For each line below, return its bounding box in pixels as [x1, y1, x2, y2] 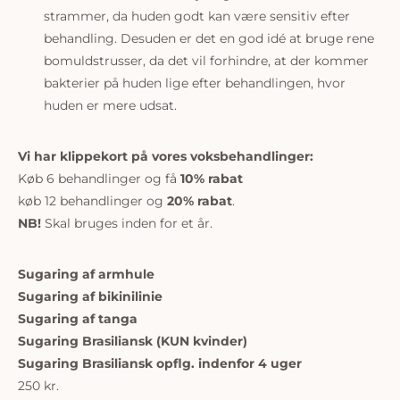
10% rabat [180, 171, 243, 187]
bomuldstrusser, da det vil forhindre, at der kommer [43, 53, 369, 69]
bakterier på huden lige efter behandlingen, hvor [43, 75, 346, 91]
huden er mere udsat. [43, 97, 177, 113]
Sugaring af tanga [18, 311, 137, 327]
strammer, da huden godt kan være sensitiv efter [43, 8, 350, 24]
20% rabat [167, 193, 232, 209]
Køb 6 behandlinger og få [18, 171, 180, 187]
